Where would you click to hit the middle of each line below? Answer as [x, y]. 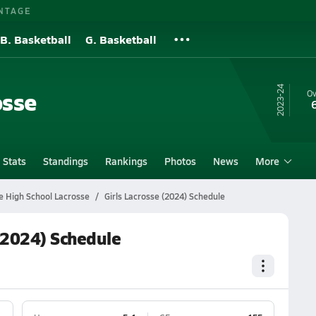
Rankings [126, 161]
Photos [180, 161]
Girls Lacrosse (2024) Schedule [164, 196]
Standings [65, 161]
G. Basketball [121, 39]
